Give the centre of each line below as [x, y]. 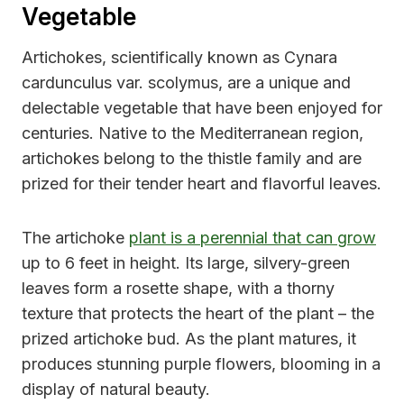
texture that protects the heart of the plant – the [198, 314]
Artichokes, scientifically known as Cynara [179, 58]
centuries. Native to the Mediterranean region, [193, 133]
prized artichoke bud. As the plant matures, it [189, 339]
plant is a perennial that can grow [252, 238]
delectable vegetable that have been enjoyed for [202, 108]
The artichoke [75, 238]
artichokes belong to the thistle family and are [192, 159]
